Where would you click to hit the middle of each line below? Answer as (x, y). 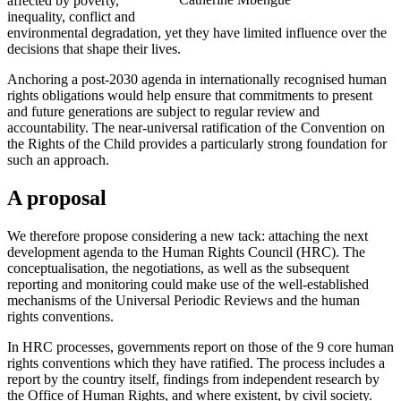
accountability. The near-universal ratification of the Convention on (196, 128)
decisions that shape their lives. (94, 49)
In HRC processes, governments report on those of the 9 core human (200, 347)
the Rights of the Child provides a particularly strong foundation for (197, 144)
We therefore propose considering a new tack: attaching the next (188, 236)
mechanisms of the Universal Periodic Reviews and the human (183, 301)
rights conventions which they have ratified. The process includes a (196, 363)
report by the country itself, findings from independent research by (193, 380)
